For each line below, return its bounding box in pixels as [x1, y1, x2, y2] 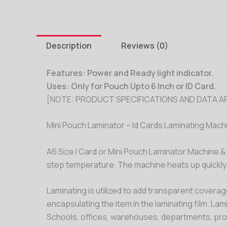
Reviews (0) [121, 40, 168, 51]
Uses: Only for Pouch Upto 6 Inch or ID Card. [47, 80, 216, 92]
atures [56, 67, 83, 79]
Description [46, 40, 92, 51]
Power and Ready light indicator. [86, 67, 213, 79]
